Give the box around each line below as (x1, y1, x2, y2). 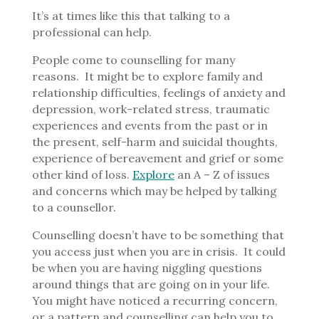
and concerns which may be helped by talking (31, 184, 277, 198)
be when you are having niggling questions (31, 261, 262, 275)
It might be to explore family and (84, 69, 263, 83)
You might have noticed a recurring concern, (31, 293, 278, 308)
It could (243, 244, 286, 258)
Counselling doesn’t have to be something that (31, 228, 284, 242)
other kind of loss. (31, 167, 132, 182)
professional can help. (31, 25, 152, 39)
